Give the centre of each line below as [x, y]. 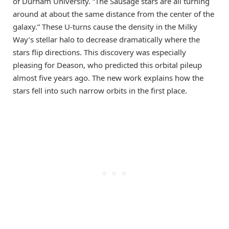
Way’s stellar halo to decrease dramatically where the [106, 39]
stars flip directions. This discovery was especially [99, 52]
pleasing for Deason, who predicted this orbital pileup [107, 65]
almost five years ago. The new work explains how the [108, 77]
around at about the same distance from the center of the [113, 14]
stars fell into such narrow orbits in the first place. [100, 90]
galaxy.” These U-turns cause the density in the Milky [105, 26]
